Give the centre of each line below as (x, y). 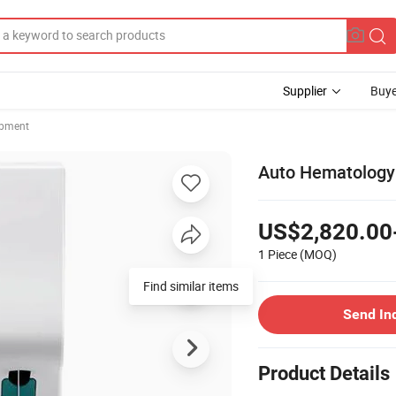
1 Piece (278, 254)
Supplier (305, 91)
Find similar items (191, 286)
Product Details (324, 373)
